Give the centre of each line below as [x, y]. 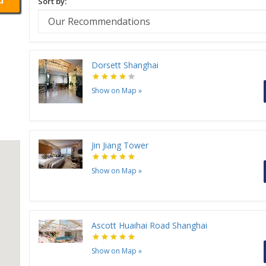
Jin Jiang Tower [120, 145]
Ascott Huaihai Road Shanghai [149, 226]
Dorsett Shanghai [125, 65]
